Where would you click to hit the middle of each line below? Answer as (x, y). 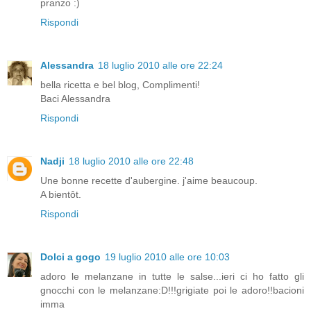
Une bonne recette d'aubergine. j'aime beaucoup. (149, 180)
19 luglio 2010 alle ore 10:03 (167, 257)
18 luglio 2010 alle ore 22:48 (131, 161)
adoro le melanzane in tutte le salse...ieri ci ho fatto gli (172, 276)
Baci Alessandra (75, 98)
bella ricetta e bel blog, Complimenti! (120, 84)
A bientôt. (61, 194)
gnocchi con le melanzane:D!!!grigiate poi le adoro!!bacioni (172, 290)
